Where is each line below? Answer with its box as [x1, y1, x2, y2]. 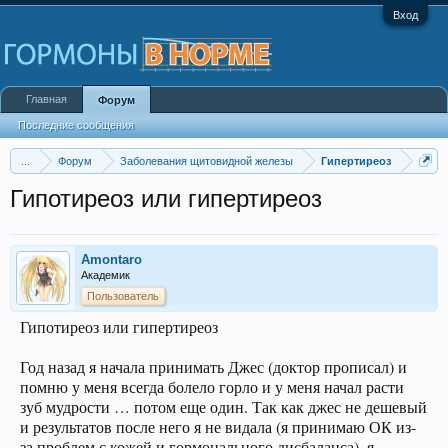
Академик [81, 269, 130, 281]
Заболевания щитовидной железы [120, 155, 293, 167]
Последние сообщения [18, 119, 134, 131]
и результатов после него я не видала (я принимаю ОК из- [20, 416, 416, 437]
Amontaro [81, 252, 142, 267]
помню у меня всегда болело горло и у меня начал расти [20, 376, 404, 397]
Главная [26, 93, 67, 105]
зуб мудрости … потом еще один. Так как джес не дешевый [20, 396, 427, 417]
